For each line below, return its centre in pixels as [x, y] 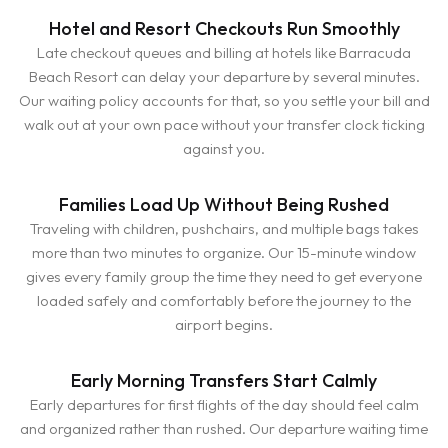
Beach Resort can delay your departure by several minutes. [224, 76]
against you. [224, 148]
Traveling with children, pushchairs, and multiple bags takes [224, 228]
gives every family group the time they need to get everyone [224, 276]
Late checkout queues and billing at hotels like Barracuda [224, 52]
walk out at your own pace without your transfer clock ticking [224, 124]
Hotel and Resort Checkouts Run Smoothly [224, 28]
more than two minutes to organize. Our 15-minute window [224, 252]
